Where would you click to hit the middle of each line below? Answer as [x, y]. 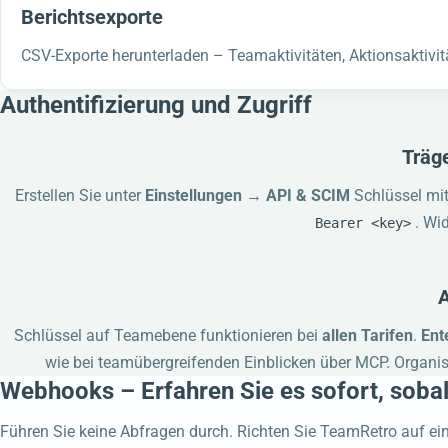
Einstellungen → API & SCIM [248, 196]
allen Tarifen [367, 336]
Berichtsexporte [92, 17]
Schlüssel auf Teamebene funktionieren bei [167, 336]
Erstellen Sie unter [80, 196]
